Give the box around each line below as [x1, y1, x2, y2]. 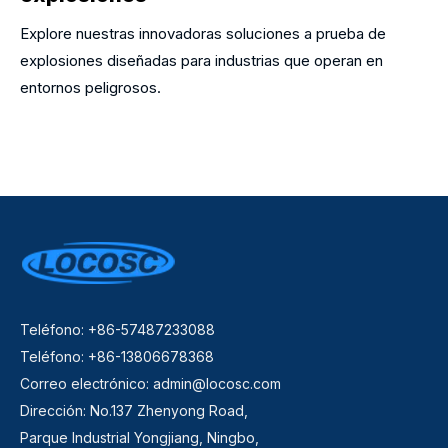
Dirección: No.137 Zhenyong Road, [20, 402, 248, 420]
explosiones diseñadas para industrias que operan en [20, 51, 383, 71]
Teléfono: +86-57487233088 [20, 321, 215, 339]
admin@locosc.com [153, 375, 281, 393]
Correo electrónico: [20, 375, 153, 393]
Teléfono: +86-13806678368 [20, 348, 214, 366]
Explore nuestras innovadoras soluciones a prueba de [20, 24, 386, 44]
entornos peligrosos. [20, 78, 161, 98]
